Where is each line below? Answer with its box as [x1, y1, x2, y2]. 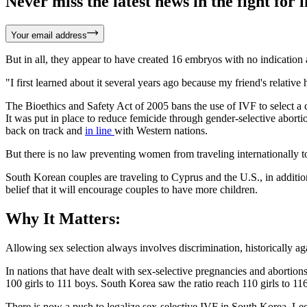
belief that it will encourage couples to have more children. [5, 184, 258, 196]
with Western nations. [114, 125, 208, 137]
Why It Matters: [5, 210, 121, 228]
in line [85, 125, 114, 137]
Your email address [11, 30, 87, 41]
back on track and [5, 125, 85, 137]
